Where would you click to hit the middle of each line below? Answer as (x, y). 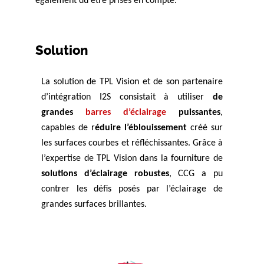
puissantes (193, 113)
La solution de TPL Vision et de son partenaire (132, 82)
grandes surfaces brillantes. (94, 205)
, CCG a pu (196, 174)
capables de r (68, 128)
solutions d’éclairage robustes (105, 174)
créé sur (205, 128)
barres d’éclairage (126, 113)
